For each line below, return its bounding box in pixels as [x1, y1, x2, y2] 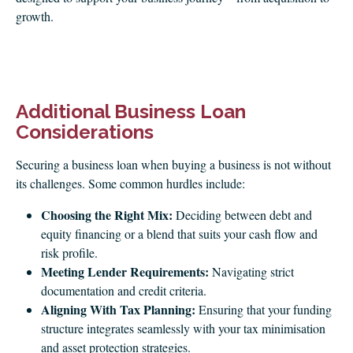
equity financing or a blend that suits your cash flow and [41, 225, 318, 242]
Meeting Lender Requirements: [41, 262, 209, 281]
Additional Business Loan [16, 100, 246, 123]
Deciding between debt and [173, 206, 312, 223]
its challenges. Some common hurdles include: [16, 175, 245, 191]
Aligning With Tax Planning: [41, 300, 195, 318]
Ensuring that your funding [195, 301, 332, 318]
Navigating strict [209, 263, 294, 280]
